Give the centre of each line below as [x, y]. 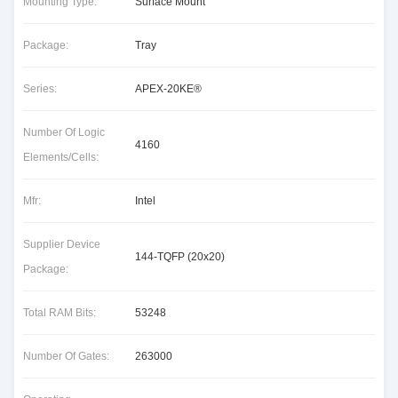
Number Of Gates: [66, 356]
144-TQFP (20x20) [180, 257]
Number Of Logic [64, 132]
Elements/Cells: [61, 157]
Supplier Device [62, 244]
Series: [40, 89]
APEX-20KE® [168, 89]
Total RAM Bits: [60, 313]
